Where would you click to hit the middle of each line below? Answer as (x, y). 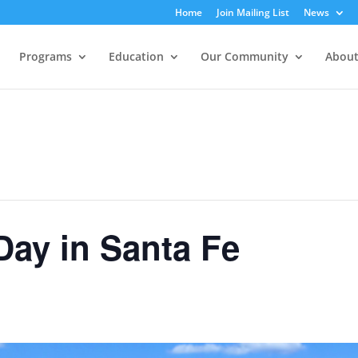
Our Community (244, 56)
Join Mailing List (253, 12)
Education (136, 56)
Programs (45, 56)
